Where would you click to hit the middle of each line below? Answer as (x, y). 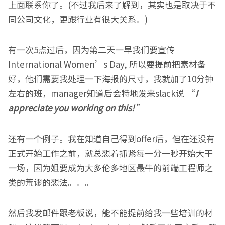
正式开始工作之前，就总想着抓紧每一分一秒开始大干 (110, 153)
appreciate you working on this (70, 108)
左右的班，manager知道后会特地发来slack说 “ (102, 93)
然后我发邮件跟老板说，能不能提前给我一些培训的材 (110, 213)
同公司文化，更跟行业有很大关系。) (78, 19)
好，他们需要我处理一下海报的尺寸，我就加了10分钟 (111, 79)
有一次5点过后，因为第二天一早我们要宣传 (91, 49)
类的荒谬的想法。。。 (51, 182)
